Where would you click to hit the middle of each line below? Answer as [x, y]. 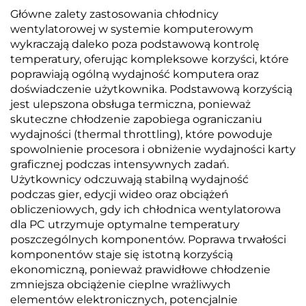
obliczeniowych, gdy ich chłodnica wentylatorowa [145, 209]
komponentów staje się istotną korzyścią [122, 254]
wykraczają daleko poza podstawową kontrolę [135, 44]
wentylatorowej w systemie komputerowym [132, 29]
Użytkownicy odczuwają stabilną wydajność [129, 179]
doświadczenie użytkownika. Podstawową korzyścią [151, 89]
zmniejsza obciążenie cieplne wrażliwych [121, 284]
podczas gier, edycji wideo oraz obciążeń [120, 194]
